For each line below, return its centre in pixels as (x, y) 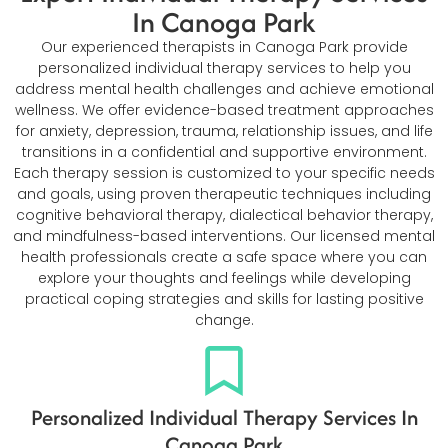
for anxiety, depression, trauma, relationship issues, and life (224, 131)
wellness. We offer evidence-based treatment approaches (224, 110)
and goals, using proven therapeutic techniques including (224, 194)
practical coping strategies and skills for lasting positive (224, 299)
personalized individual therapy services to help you (224, 68)
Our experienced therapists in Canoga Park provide (224, 47)
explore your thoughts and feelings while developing (224, 278)
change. (224, 320)
